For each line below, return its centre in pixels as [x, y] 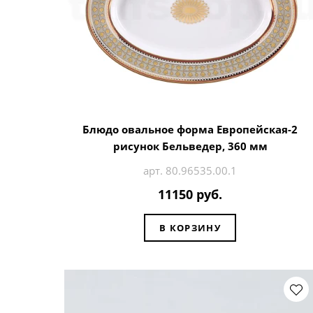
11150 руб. [190, 195]
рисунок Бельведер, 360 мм [190, 146]
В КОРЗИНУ [190, 227]
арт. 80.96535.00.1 [190, 170]
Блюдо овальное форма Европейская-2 [190, 129]
